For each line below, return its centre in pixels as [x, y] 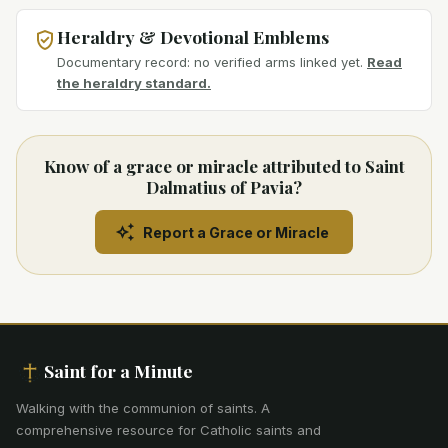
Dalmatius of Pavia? [224, 187]
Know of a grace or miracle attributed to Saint [224, 166]
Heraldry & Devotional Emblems [193, 36]
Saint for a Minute [118, 371]
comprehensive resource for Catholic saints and [168, 430]
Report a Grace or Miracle [236, 232]
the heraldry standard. [134, 83]
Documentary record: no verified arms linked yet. [210, 62]
